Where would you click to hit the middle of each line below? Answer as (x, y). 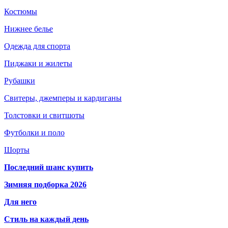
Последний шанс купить (49, 167)
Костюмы (21, 12)
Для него (20, 202)
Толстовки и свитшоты (44, 116)
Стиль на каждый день (46, 219)
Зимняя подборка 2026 (45, 185)
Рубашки (20, 81)
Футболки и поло (34, 133)
